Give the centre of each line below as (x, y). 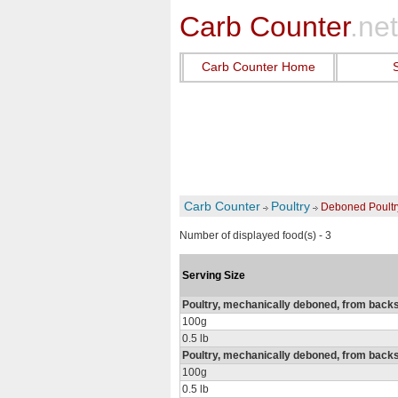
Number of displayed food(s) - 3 (255, 235)
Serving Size (214, 275)
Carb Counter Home (259, 67)
